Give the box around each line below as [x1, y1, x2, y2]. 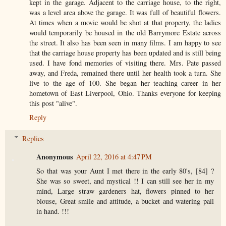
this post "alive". [29, 98, 77, 108]
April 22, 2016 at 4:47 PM [76, 151, 152, 161]
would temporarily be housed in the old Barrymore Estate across [29, 28, 221, 38]
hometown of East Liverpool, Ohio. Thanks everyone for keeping [29, 88, 221, 98]
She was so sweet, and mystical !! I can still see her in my [36, 176, 214, 186]
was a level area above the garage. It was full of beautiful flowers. [29, 8, 221, 18]
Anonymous [36, 151, 74, 162]
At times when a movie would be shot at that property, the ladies [29, 18, 221, 28]
